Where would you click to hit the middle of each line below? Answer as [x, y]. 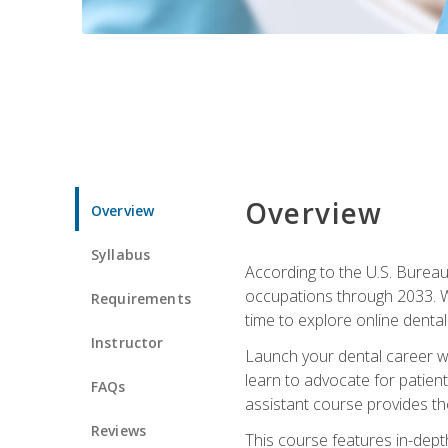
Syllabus [121, 254]
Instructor [127, 342]
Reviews [119, 430]
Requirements [141, 298]
